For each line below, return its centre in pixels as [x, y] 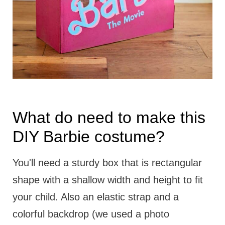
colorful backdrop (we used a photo [91, 214]
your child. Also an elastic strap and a [95, 197]
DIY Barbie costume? [88, 137]
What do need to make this [109, 118]
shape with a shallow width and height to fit [107, 180]
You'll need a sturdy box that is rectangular [107, 163]
